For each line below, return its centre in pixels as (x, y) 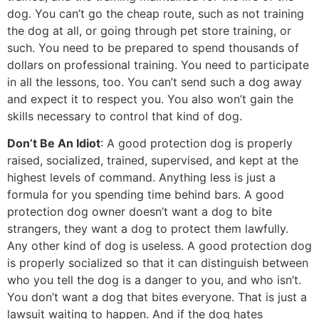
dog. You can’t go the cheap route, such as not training (156, 13)
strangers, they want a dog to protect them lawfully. (148, 228)
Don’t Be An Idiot (54, 143)
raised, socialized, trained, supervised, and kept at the (153, 160)
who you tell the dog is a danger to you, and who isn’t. (154, 279)
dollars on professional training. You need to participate (158, 64)
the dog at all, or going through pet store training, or (149, 30)
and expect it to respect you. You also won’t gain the (150, 99)
